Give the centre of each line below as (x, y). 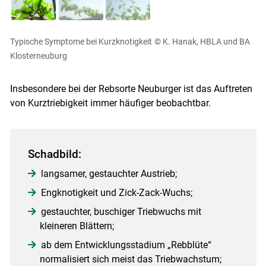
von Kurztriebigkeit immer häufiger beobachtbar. (110, 103)
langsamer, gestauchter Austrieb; (109, 173)
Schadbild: (54, 154)
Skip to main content (132, 257)
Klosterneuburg (38, 56)
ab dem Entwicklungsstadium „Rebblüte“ (126, 245)
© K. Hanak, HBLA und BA (202, 41)
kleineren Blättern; (77, 226)
